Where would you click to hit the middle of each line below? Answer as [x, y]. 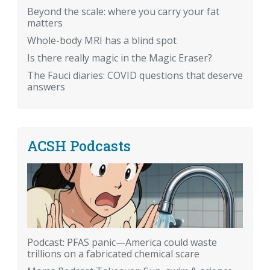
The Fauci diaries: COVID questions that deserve [135, 76]
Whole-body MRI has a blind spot [102, 41]
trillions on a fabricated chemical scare [113, 254]
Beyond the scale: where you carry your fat [123, 12]
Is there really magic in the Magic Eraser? [120, 58]
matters [45, 23]
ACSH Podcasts [79, 146]
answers [46, 87]
